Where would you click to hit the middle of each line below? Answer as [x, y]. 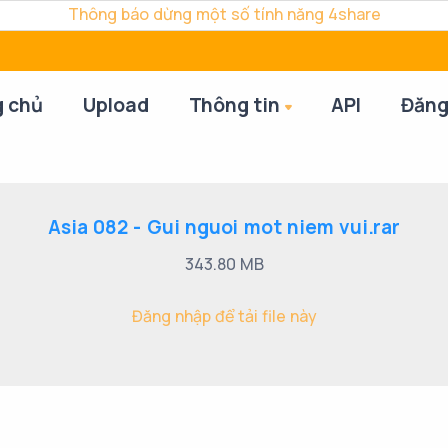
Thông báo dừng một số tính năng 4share [224, 14]
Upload [115, 105]
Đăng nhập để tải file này [224, 316]
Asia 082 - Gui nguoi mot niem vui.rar [224, 227]
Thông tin [234, 105]
